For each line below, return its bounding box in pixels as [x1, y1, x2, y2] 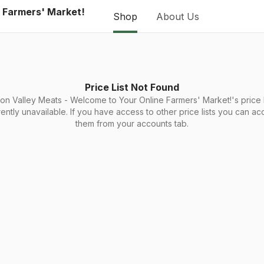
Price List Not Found [85, 81, 179, 93]
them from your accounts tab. [75, 118, 189, 128]
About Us [156, 10, 199, 22]
